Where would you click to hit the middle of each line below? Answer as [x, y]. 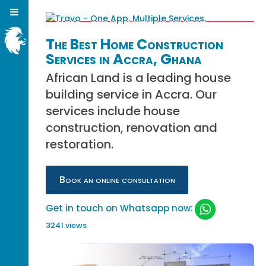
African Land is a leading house [139, 78]
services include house [113, 111]
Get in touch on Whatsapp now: [120, 208]
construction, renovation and [132, 128]
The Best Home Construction [135, 44]
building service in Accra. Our [132, 94]
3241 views [66, 226]
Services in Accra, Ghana [124, 59]
